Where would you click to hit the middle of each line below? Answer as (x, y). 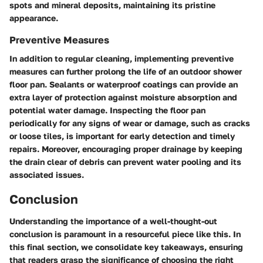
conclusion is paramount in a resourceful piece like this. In (125, 234)
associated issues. (47, 174)
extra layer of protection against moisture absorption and (123, 97)
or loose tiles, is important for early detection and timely (122, 136)
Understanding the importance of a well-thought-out (113, 221)
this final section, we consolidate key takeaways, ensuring (126, 247)
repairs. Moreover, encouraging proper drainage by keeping (126, 149)
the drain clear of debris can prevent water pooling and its (125, 161)
